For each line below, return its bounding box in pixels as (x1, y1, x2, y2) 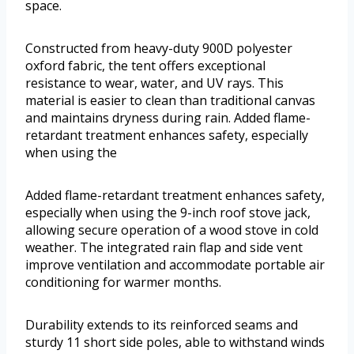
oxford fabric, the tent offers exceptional (25, 56, 265, 74)
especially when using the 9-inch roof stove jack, (25, 203, 311, 221)
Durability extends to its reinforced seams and (25, 315, 298, 333)
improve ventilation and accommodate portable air (25, 255, 325, 273)
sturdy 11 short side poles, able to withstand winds (25, 333, 325, 351)
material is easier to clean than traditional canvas (25, 91, 315, 109)
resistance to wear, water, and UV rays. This (25, 73, 284, 92)
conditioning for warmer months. (25, 273, 221, 291)
